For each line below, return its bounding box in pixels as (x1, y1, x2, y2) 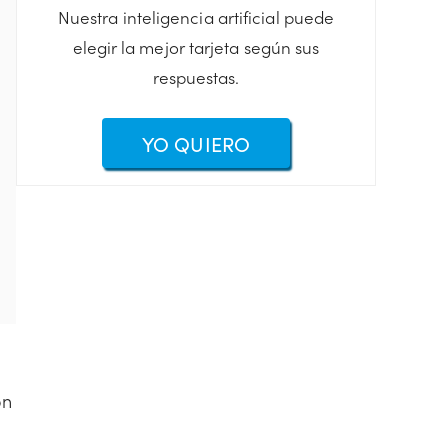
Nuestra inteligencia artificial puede (57, 5, 335, 30)
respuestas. (152, 65, 240, 90)
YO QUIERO (142, 128, 250, 157)
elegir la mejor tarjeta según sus (72, 35, 320, 60)
